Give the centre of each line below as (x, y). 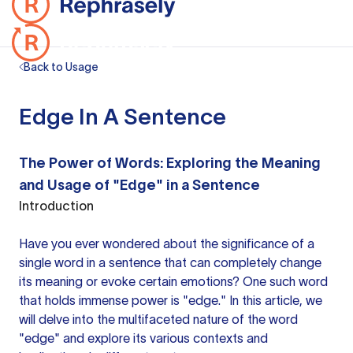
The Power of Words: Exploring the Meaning (170, 163)
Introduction (56, 206)
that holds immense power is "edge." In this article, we (171, 300)
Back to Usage (61, 67)
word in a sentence (108, 262)
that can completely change (241, 262)
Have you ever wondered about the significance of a (167, 243)
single (37, 262)
